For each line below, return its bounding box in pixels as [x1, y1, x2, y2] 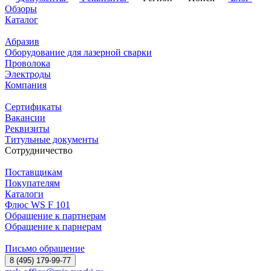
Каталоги [5, 188, 44, 199]
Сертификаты [5, 101, 62, 112]
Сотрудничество [5, 145, 73, 155]
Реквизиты [5, 123, 50, 134]
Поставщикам [5, 166, 62, 177]
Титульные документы [5, 134, 99, 145]
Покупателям [5, 177, 60, 188]
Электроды [5, 68, 51, 79]
